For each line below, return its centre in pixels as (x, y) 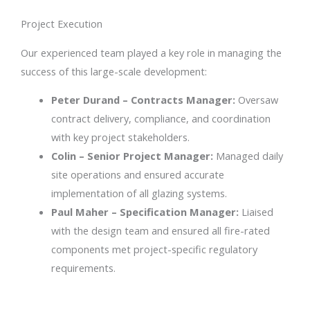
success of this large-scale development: (114, 71)
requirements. (83, 268)
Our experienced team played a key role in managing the (151, 52)
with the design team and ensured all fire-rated (160, 231)
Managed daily (248, 156)
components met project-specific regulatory (154, 249)
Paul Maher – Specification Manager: (145, 212)
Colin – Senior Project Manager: (132, 156)
